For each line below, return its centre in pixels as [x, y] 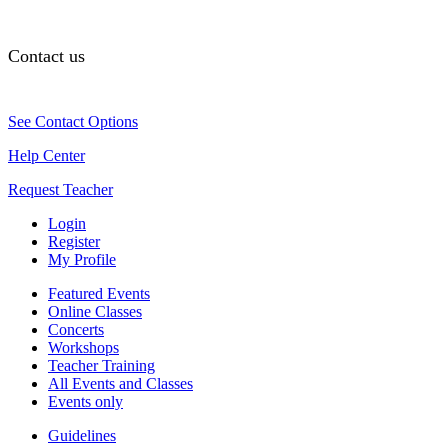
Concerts [76, 329]
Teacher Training [101, 365]
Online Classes [95, 311]
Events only [85, 401]
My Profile [82, 259]
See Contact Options [73, 121]
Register [74, 241]
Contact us [46, 55]
